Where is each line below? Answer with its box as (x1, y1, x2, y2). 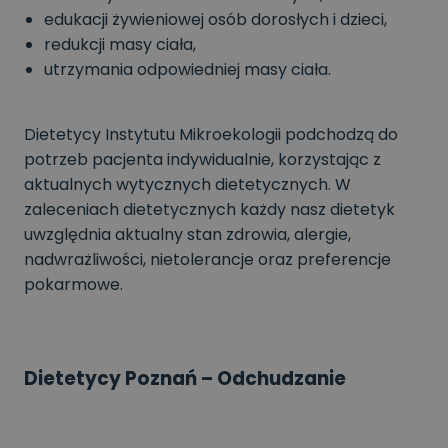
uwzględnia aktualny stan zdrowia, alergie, (24, 223, 351, 247)
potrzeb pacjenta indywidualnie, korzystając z (24, 148, 381, 172)
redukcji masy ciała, (44, 33, 196, 57)
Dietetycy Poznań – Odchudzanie (24, 365, 346, 393)
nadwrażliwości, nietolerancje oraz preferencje (24, 248, 391, 272)
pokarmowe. (24, 273, 123, 297)
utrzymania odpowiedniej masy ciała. (44, 58, 331, 82)
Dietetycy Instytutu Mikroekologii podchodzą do (24, 123, 398, 147)
